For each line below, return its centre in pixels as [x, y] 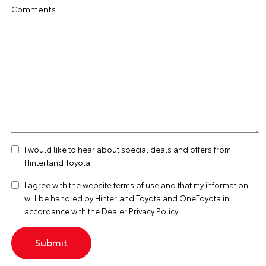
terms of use [136, 185]
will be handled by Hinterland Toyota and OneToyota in [127, 198]
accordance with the [63, 211]
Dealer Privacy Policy [140, 211]
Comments [34, 9]
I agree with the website [69, 185]
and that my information [204, 185]
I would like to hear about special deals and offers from [128, 149]
